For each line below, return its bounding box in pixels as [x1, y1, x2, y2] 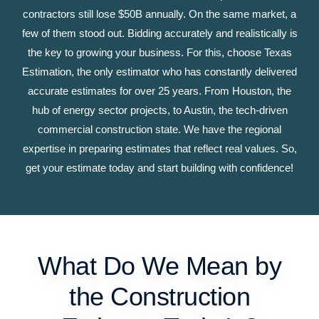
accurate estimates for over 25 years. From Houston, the [28, 85, 291, 98]
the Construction [69, 281, 250, 311]
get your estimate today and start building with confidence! [26, 162, 293, 174]
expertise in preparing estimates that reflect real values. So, [22, 142, 297, 155]
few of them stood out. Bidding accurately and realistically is [21, 27, 298, 40]
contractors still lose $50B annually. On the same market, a [23, 8, 296, 21]
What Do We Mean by [38, 251, 281, 281]
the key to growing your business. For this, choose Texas [27, 46, 292, 59]
